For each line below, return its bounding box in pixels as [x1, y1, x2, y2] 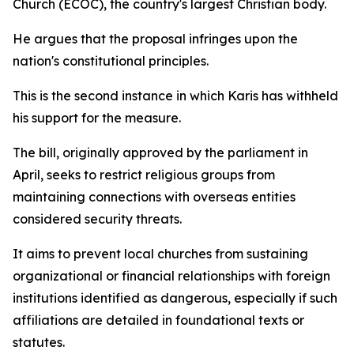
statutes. [13, 334, 65, 350]
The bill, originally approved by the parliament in [13, 145, 308, 160]
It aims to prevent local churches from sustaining [13, 246, 308, 262]
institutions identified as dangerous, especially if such [13, 290, 337, 306]
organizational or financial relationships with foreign [13, 268, 330, 284]
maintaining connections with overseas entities [13, 189, 296, 205]
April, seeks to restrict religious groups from [13, 167, 275, 183]
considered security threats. [13, 211, 182, 227]
